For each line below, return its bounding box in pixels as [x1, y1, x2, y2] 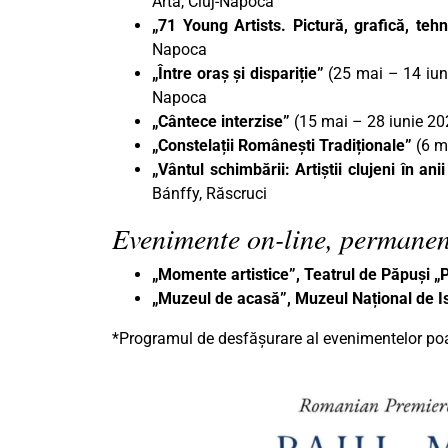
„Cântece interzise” [152, 112, 290, 132]
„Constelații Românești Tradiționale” [152, 136, 412, 156]
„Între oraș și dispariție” [152, 64, 324, 84]
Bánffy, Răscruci [152, 184, 267, 204]
